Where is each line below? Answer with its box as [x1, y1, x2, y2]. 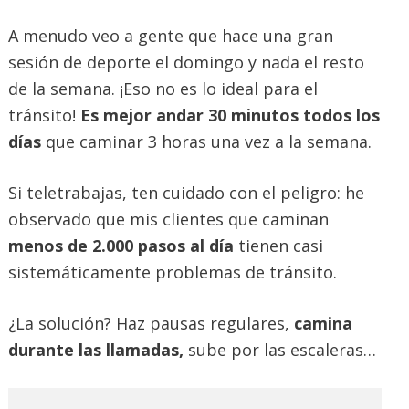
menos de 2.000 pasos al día [8, 235, 238, 257]
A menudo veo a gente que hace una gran [8, 25, 333, 47]
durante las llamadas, [8, 339, 188, 362]
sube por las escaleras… [188, 339, 376, 362]
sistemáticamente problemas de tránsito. [8, 261, 337, 284]
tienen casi [238, 235, 323, 257]
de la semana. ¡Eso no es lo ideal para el [8, 78, 318, 100]
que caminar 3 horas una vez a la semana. [41, 131, 372, 153]
